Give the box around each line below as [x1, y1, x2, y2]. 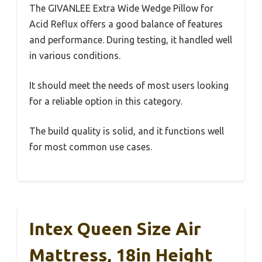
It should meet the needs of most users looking [29, 80, 229, 91]
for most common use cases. [29, 141, 152, 152]
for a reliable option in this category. [29, 95, 182, 106]
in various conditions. [29, 50, 120, 61]
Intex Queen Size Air [29, 218, 201, 239]
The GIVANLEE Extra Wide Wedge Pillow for [29, 2, 213, 13]
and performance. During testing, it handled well [29, 34, 232, 45]
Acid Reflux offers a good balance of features [29, 18, 223, 29]
